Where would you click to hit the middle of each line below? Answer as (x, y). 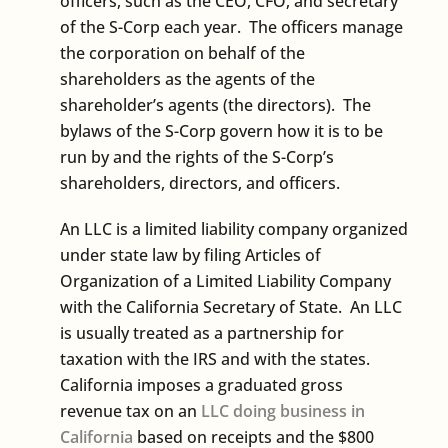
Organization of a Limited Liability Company (225, 280)
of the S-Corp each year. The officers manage (231, 26)
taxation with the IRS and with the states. (217, 358)
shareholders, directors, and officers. (200, 182)
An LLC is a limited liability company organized (234, 228)
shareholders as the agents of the (187, 78)
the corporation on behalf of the (182, 52)
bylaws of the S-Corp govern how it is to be (221, 130)
